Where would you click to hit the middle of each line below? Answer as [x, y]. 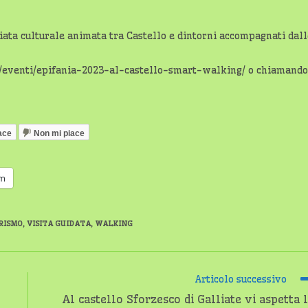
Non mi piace [59, 133]
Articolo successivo [241, 279]
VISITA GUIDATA [59, 223]
